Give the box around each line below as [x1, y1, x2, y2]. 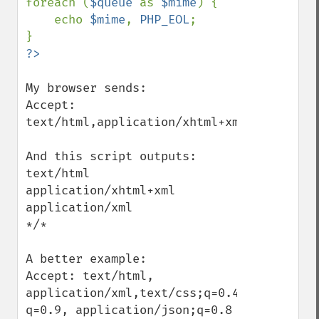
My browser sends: [26, 80, 147, 95]
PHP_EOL [140, 12, 189, 27]
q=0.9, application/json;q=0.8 [26, 303, 232, 318]
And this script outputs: [26, 149, 197, 164]
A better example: [26, 251, 147, 266]
